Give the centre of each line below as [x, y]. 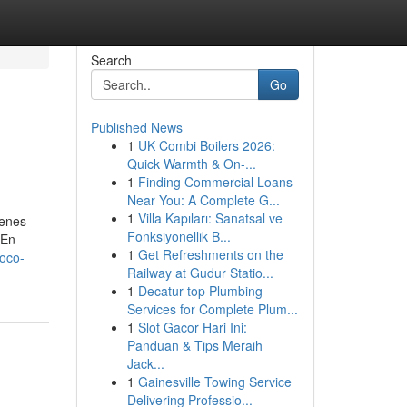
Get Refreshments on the [210, 254]
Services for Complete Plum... [212, 309]
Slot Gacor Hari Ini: [192, 327]
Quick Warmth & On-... [191, 164]
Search [111, 60]
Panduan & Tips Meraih [194, 345]
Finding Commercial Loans [215, 182]
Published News [136, 127]
